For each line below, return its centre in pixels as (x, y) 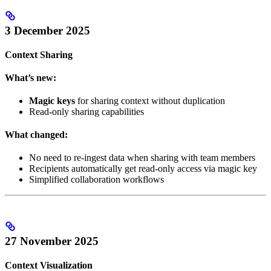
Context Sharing (39, 54)
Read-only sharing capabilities (87, 111)
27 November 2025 (52, 241)
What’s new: (31, 77)
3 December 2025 (47, 30)
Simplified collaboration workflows (96, 179)
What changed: (36, 134)
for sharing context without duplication (150, 100)
